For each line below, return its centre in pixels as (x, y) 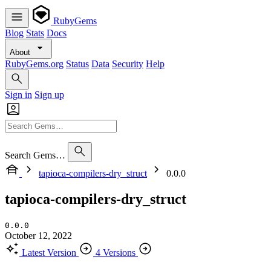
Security (128, 64)
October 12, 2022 (38, 235)
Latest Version (49, 252)
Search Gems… (35, 155)
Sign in (18, 95)
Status (77, 64)
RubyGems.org (34, 64)
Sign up (49, 95)
